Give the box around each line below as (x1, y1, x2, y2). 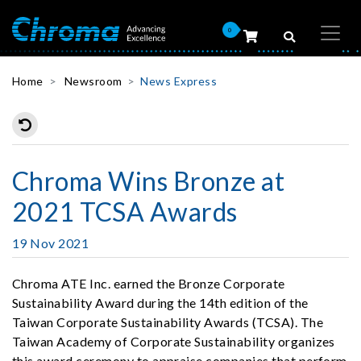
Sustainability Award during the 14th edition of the (12, 295, 309, 310)
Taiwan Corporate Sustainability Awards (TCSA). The (12, 314, 324, 330)
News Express (140, 74, 218, 88)
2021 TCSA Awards (12, 196, 238, 227)
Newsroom (64, 74, 122, 88)
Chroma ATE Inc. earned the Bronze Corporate (12, 276, 285, 291)
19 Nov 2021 (12, 235, 89, 251)
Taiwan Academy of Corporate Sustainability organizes (12, 334, 335, 349)
